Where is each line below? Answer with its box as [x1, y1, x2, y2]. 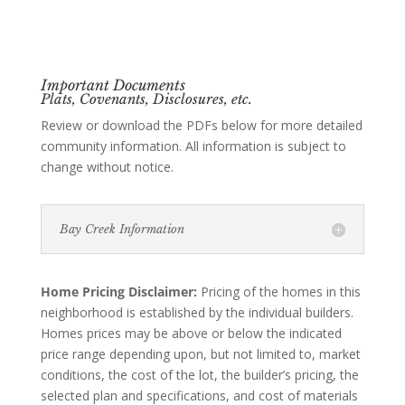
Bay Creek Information [59, 221, 184, 238]
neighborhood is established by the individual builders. [40, 304, 353, 322]
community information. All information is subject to [40, 137, 346, 155]
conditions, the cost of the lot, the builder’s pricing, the [40, 366, 359, 384]
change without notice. [40, 158, 174, 176]
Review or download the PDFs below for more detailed [40, 117, 363, 135]
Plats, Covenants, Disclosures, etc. [40, 90, 252, 108]
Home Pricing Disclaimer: [40, 283, 197, 301]
